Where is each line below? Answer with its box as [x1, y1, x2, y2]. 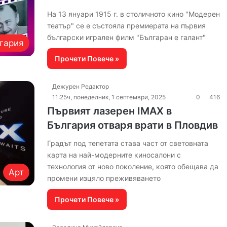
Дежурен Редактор [52, 83, 109, 90]
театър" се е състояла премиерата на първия [47, 21, 206, 30]
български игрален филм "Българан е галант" [47, 33, 206, 42]
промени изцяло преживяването [47, 174, 161, 182]
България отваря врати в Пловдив [47, 119, 218, 131]
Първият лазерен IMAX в [47, 105, 172, 117]
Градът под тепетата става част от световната [47, 139, 208, 147]
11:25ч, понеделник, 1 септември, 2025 [52, 93, 166, 101]
